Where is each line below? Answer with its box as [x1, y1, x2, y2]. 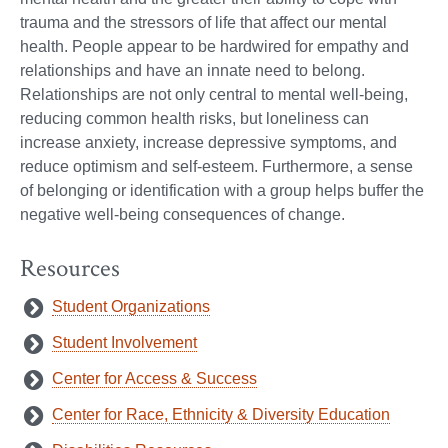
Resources [20, 252, 120, 286]
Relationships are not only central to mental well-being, [20, 85, 408, 103]
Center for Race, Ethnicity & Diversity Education [52, 406, 390, 424]
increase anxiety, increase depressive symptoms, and [20, 133, 397, 151]
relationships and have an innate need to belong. [20, 61, 365, 79]
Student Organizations [52, 298, 210, 316]
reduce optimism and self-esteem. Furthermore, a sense [20, 157, 413, 175]
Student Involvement [52, 334, 197, 352]
